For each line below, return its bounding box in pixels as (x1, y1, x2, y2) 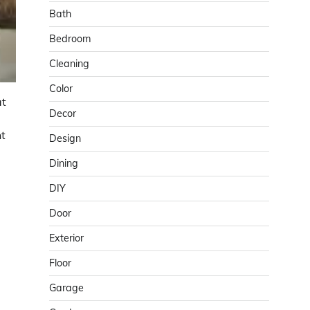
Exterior (49, 232, 84, 244)
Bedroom (49, 33, 91, 45)
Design (49, 132, 81, 145)
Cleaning (49, 57, 89, 70)
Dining (49, 157, 78, 170)
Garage (49, 282, 84, 294)
